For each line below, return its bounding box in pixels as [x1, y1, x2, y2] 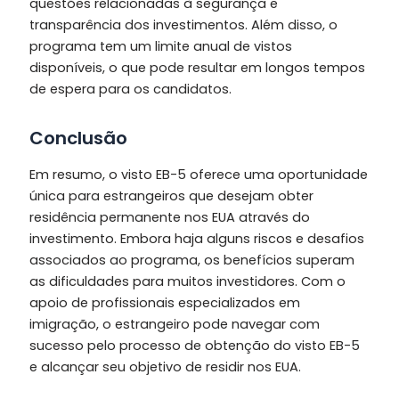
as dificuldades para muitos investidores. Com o [28, 272, 346, 290]
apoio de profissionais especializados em [28, 293, 300, 312]
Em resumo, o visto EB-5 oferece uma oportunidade [28, 165, 368, 183]
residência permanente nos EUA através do [28, 208, 310, 226]
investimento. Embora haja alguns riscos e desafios [28, 229, 364, 248]
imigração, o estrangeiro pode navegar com [28, 314, 320, 333]
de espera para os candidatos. [28, 79, 232, 98]
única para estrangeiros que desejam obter [28, 186, 313, 205]
